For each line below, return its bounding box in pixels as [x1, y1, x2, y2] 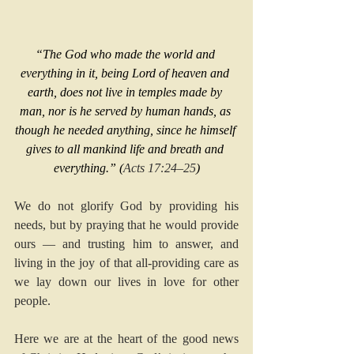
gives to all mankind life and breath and [26, 142, 227, 156]
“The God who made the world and [35, 47, 218, 62]
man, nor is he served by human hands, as [19, 104, 234, 119]
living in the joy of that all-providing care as [14, 256, 239, 270]
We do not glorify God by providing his [14, 199, 239, 213]
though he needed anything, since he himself [14, 123, 239, 137]
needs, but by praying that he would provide [14, 218, 239, 232]
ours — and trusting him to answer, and [14, 237, 239, 251]
